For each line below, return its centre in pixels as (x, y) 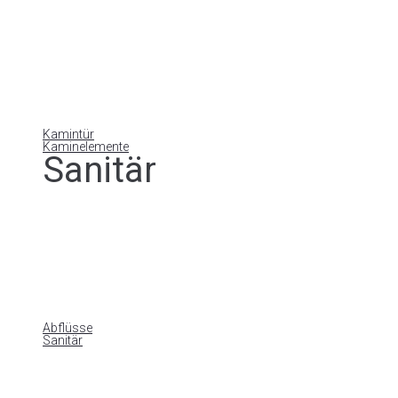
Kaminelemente (86, 147)
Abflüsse (68, 328)
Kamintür (68, 134)
